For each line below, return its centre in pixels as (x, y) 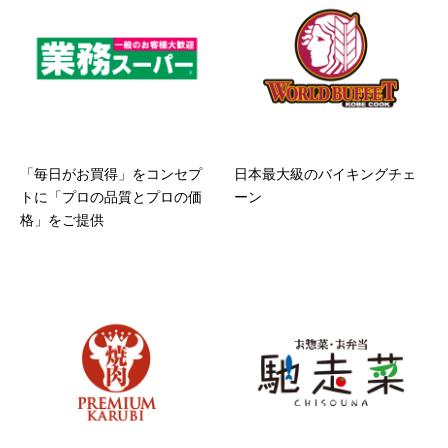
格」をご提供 (62, 219)
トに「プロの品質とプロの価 (111, 196)
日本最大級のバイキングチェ (325, 173)
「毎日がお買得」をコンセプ (111, 173)
